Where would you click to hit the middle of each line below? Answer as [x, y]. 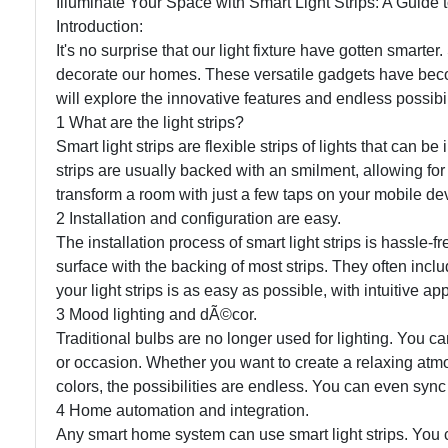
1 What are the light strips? [150, 122]
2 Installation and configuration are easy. [198, 218]
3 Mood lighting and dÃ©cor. [156, 314]
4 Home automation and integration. [182, 410]
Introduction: [99, 26]
